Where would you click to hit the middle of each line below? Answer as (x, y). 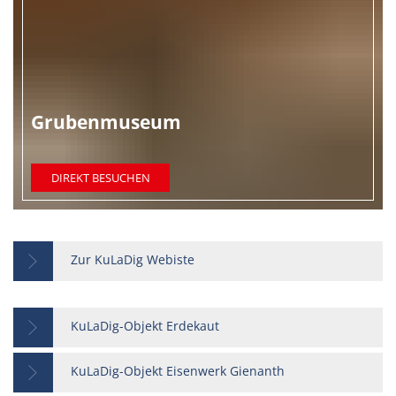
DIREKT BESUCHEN (100, 178)
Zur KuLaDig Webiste (133, 259)
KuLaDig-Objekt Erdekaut (145, 326)
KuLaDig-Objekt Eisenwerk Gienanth (178, 371)
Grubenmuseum (106, 122)
